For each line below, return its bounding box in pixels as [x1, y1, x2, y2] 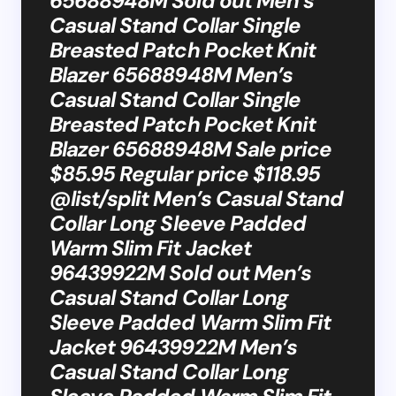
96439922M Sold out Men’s [49, 258, 311, 286]
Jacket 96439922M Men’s [49, 332, 297, 361]
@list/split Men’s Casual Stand [49, 184, 344, 212]
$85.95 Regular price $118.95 [49, 159, 321, 187]
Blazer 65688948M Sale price [49, 134, 332, 163]
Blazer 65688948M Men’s [49, 60, 293, 88]
